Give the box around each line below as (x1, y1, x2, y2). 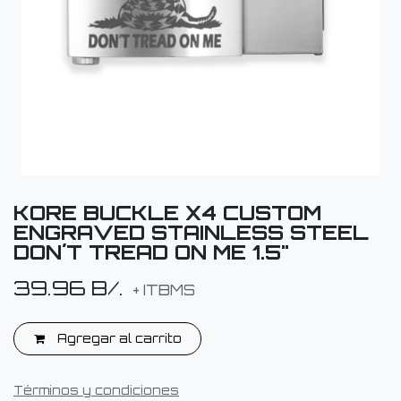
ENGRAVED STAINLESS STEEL (13, 219, 369, 244)
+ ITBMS (129, 281, 195, 299)
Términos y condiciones (13, 383, 179, 397)
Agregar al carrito (53, 331, 182, 346)
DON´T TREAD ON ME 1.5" (13, 239, 289, 264)
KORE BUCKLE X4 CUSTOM (13, 200, 321, 225)
